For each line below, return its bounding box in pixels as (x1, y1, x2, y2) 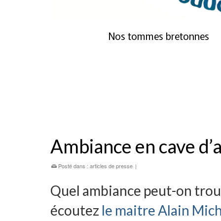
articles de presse (90, 162, 133, 170)
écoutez (50, 202, 99, 219)
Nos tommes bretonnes (108, 29, 209, 43)
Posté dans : (57, 162, 90, 170)
